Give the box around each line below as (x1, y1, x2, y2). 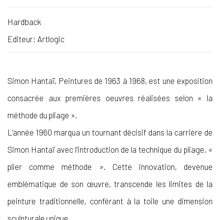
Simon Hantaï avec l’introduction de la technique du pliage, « (7, 144, 213, 154)
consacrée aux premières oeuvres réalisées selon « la (7, 92, 213, 103)
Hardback (7, 16, 41, 27)
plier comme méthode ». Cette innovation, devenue (7, 161, 213, 171)
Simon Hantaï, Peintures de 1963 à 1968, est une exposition (7, 75, 213, 85)
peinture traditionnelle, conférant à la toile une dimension (7, 195, 213, 206)
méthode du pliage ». (7, 110, 77, 120)
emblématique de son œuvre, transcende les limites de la (7, 178, 213, 189)
